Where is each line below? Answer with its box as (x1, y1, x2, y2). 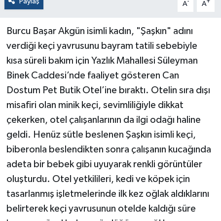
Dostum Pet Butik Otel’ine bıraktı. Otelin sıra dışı (6, 85, 210, 96)
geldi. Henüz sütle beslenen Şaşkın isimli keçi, (6, 130, 196, 140)
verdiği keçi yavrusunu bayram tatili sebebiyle (6, 41, 197, 51)
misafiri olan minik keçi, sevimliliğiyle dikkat (6, 100, 184, 110)
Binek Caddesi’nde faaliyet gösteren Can (6, 71, 179, 81)
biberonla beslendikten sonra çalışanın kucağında (6, 145, 211, 155)
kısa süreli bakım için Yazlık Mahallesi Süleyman (6, 56, 198, 66)
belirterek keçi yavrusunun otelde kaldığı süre (6, 204, 196, 214)
